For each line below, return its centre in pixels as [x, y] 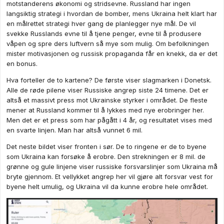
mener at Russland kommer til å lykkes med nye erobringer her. [105, 110]
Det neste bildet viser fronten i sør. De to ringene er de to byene [106, 147]
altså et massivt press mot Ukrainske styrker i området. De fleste [107, 100]
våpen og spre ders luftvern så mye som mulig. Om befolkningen [108, 44]
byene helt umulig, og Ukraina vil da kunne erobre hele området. [107, 187]
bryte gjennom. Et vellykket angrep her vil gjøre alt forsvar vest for [110, 177]
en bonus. [22, 64]
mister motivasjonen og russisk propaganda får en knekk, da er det [112, 54]
